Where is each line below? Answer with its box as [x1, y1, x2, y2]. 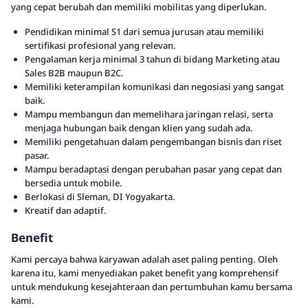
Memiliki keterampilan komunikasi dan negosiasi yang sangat [25, 80, 284, 93]
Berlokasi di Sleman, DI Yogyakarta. [25, 190, 175, 203]
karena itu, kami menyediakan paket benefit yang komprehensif [11, 267, 278, 279]
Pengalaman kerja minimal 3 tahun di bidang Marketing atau [25, 53, 280, 65]
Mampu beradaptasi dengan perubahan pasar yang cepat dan [25, 163, 282, 175]
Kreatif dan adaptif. [25, 204, 107, 217]
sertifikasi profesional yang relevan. [25, 39, 176, 52]
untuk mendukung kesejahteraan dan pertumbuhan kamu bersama [11, 280, 292, 293]
